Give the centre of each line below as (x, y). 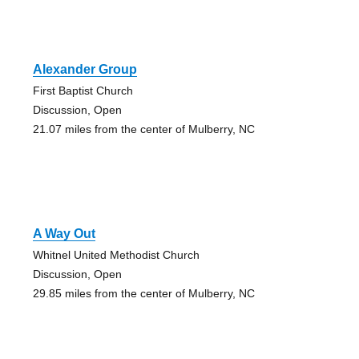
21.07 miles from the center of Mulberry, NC (143, 129)
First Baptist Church (83, 91)
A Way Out (64, 234)
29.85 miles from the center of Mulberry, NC (143, 294)
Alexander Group (85, 70)
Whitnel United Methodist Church (116, 255)
